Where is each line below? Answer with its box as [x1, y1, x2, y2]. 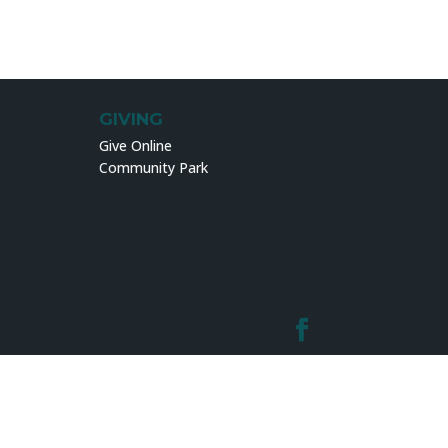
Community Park [98, 158, 208, 178]
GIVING [98, 109, 163, 130]
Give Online [98, 136, 172, 156]
